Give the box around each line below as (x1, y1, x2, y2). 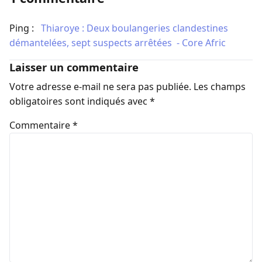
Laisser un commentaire (9, 60, 139, 75)
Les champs (194, 80, 246, 93)
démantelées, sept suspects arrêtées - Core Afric (9, 36, 226, 50)
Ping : (9, 22, 36, 35)
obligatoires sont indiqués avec (9, 94, 150, 108)
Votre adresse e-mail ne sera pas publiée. (9, 80, 191, 93)
